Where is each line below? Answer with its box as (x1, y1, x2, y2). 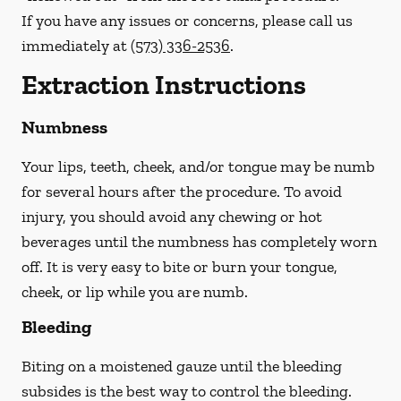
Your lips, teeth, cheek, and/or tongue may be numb (21, 157, 375, 176)
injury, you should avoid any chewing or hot (21, 207, 322, 226)
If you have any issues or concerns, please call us (21, 11, 353, 30)
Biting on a (21, 356, 100, 376)
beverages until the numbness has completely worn (21, 232, 377, 252)
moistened (100, 356, 173, 376)
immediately (21, 36, 109, 55)
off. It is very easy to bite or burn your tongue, (21, 257, 337, 277)
